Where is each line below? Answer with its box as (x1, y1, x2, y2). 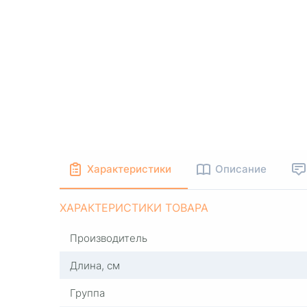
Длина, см (70, 258, 120, 272)
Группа (70, 285, 105, 299)
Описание (215, 161, 267, 175)
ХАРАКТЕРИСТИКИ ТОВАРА (60, 199, 208, 214)
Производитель (70, 230, 147, 245)
